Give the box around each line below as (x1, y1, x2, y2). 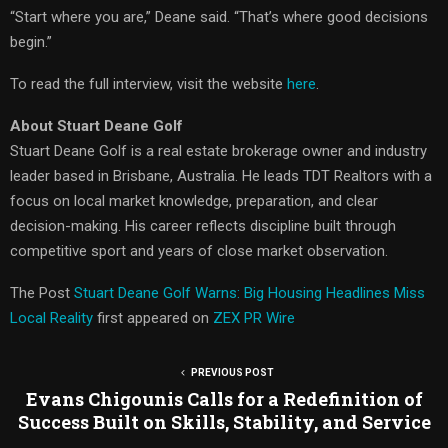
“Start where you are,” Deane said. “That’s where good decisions (10, 7, 428, 26)
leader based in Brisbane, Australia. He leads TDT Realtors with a (10, 166, 432, 185)
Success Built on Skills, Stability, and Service (17, 409, 431, 434)
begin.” (10, 32, 52, 51)
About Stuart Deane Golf (10, 116, 183, 135)
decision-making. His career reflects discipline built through (10, 216, 396, 235)
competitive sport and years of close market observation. (10, 241, 388, 260)
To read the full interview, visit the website (10, 74, 287, 93)
